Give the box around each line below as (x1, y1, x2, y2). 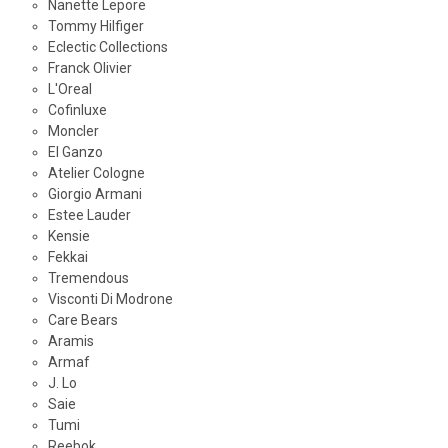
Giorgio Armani (47, 186, 142, 203)
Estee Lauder (47, 207, 131, 224)
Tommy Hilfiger (47, 18, 144, 35)
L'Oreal (47, 81, 92, 98)
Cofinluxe (47, 102, 107, 119)
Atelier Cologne (47, 165, 145, 182)
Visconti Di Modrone (47, 291, 173, 308)
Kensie (47, 228, 90, 245)
